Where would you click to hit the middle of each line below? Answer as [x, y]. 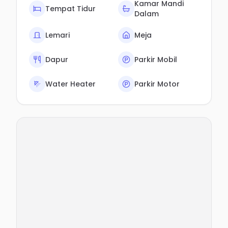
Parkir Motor [157, 84]
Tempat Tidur [70, 8]
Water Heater [70, 84]
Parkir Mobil [156, 59]
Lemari [58, 35]
